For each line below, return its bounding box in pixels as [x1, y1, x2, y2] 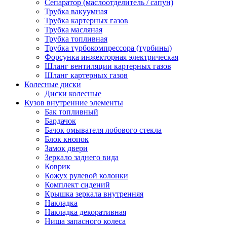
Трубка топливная [45, 34, 107, 43]
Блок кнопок [45, 134, 89, 143]
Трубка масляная [45, 25, 102, 34]
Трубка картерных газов [45, 16, 128, 25]
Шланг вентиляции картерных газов [45, 61, 171, 70]
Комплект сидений [45, 180, 110, 189]
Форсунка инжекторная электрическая [45, 52, 178, 61]
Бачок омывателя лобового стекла [45, 125, 162, 134]
